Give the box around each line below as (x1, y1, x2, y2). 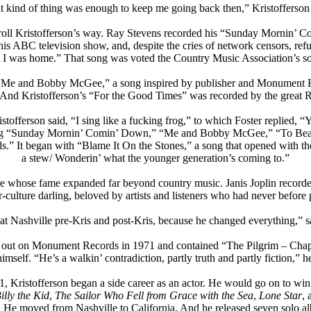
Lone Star (259, 289, 302, 301)
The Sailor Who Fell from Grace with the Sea (55, 289, 253, 301)
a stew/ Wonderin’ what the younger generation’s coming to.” (22, 151, 289, 164)
